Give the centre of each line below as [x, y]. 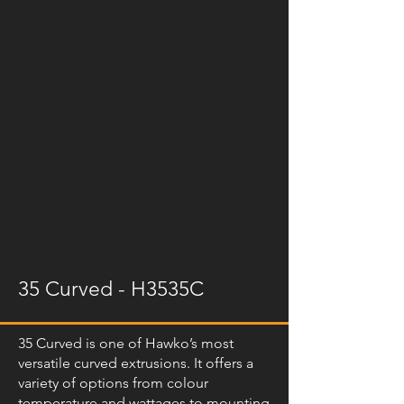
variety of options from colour [113, 383]
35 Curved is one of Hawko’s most [126, 343]
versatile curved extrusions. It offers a [136, 363]
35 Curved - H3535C [111, 289]
